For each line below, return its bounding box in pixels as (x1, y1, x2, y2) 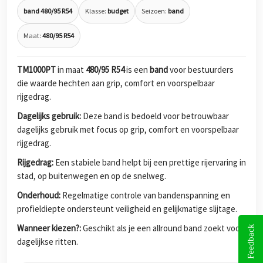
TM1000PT (17, 64, 56, 76)
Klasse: (85, 6, 107, 16)
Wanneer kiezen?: (17, 222, 81, 234)
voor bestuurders (168, 64, 234, 76)
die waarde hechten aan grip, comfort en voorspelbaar (17, 77, 215, 89)
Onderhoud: (17, 190, 60, 201)
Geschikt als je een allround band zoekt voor (81, 222, 243, 234)
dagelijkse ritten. (17, 236, 78, 248)
